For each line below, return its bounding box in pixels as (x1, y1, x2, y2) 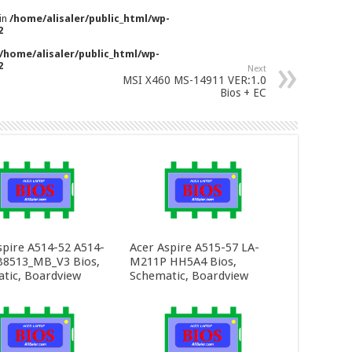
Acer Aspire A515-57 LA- (129, 240, 259, 255)
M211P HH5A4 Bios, (129, 254, 236, 269)
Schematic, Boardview (129, 268, 248, 283)
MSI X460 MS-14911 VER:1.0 (123, 74, 266, 87)
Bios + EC (220, 86, 266, 100)
